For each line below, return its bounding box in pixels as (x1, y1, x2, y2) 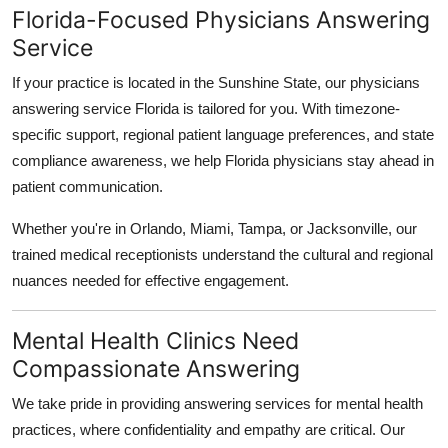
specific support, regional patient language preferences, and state (12, 125, 434, 143)
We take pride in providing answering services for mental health (12, 394, 423, 412)
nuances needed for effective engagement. (12, 271, 289, 289)
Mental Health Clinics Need (12, 325, 299, 355)
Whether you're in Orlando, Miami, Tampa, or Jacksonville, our (12, 219, 417, 237)
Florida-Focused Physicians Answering (12, 4, 430, 34)
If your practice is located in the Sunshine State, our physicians (12, 73, 420, 91)
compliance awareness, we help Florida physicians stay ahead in (12, 151, 434, 169)
